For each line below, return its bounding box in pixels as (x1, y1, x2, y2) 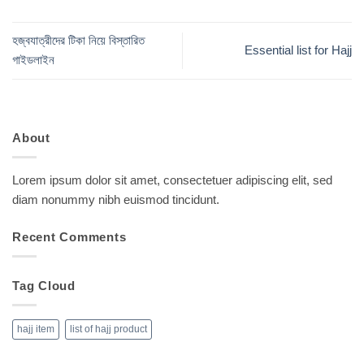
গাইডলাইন (12, 53, 54, 67)
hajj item (17, 323, 54, 335)
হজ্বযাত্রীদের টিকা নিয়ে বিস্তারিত (12, 33, 145, 48)
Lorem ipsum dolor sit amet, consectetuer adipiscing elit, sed (12, 172, 332, 187)
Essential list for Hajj (245, 43, 352, 58)
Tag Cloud (12, 278, 76, 292)
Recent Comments (12, 230, 127, 245)
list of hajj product (70, 323, 147, 335)
